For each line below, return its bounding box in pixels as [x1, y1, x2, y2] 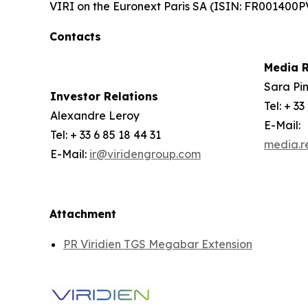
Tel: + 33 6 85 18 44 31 [50, 128, 161, 142]
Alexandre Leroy [50, 109, 140, 123]
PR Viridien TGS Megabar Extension [63, 237, 252, 252]
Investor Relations [50, 89, 158, 104]
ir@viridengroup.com [89, 147, 201, 162]
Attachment [49, 207, 116, 221]
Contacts [49, 30, 101, 44]
